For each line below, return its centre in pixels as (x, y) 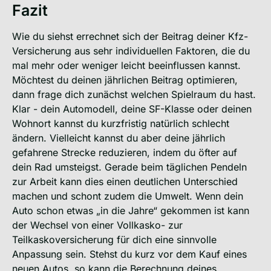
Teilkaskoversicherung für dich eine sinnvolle (114, 239)
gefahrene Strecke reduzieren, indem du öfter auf (125, 152)
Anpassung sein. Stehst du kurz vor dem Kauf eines (129, 254)
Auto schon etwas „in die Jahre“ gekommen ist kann (131, 210)
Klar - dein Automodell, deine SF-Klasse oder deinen (132, 109)
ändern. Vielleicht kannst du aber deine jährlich (119, 138)
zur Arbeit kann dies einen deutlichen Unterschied (125, 181)
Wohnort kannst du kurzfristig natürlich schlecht (121, 123)
